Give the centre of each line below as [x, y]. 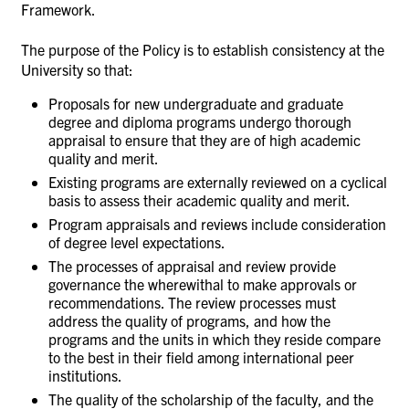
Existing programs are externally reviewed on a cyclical [218, 181]
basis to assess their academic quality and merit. [199, 199]
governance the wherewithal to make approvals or [203, 283]
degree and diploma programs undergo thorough [200, 121]
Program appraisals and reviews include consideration [217, 223]
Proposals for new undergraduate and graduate [196, 103]
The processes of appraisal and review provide [192, 265]
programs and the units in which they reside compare [215, 338]
